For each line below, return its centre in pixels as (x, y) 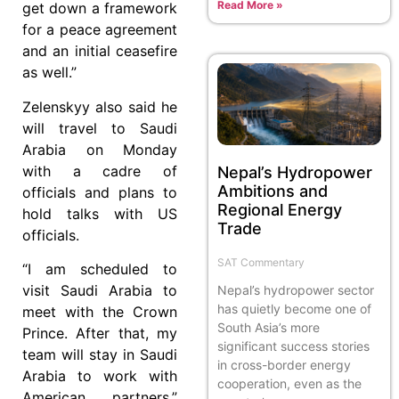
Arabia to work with (100, 375)
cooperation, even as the (289, 383)
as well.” (49, 73)
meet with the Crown (100, 311)
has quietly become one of (294, 308)
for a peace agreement (100, 30)
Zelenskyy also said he (100, 106)
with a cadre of (100, 171)
